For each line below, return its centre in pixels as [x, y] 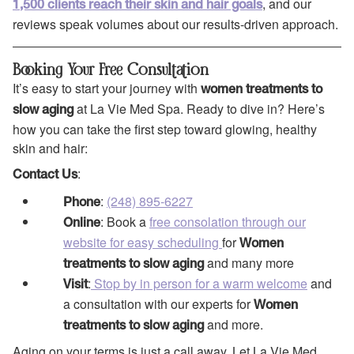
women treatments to [262, 90]
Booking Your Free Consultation [111, 69]
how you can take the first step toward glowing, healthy [165, 129]
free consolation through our [228, 221]
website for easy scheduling [143, 242]
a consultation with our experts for [158, 303]
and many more [249, 262]
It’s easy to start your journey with [107, 88]
